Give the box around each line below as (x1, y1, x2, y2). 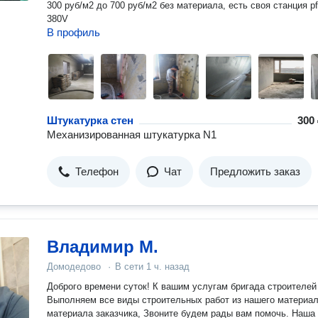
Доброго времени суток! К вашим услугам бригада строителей (47, 281, 317, 292)
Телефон (75, 165, 119, 177)
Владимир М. (47, 237, 158, 256)
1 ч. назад (146, 261, 190, 272)
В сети (115, 261, 146, 272)
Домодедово (47, 261, 101, 272)
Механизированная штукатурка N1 (47, 128, 216, 141)
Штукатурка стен (47, 114, 133, 126)
